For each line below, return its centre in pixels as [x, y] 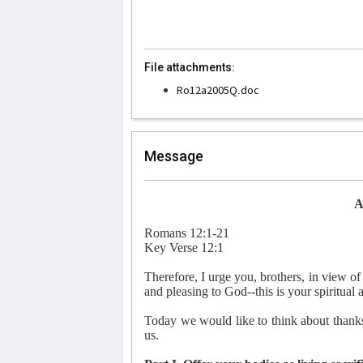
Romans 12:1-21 [187, 233]
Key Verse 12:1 [184, 247]
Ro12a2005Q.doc [218, 90]
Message [174, 156]
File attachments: [190, 67]
